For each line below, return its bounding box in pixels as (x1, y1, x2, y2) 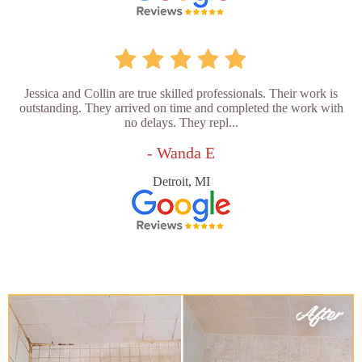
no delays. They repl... (124, 115, 238, 129)
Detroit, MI (152, 174, 210, 188)
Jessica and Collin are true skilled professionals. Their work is (24, 86, 338, 100)
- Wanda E (147, 143, 215, 162)
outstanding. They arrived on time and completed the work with (19, 100, 343, 115)
